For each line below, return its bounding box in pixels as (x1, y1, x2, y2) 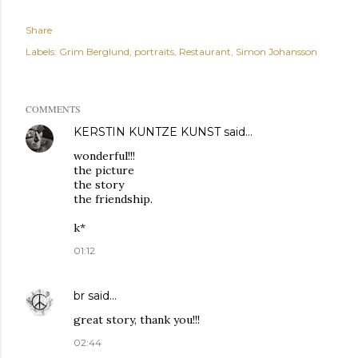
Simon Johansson (236, 45, 317, 58)
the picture (74, 162, 134, 177)
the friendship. (74, 191, 153, 206)
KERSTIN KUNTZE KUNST (74, 124, 221, 139)
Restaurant (179, 45, 231, 58)
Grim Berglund (59, 45, 129, 58)
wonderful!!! (74, 148, 135, 163)
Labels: (26, 45, 57, 58)
